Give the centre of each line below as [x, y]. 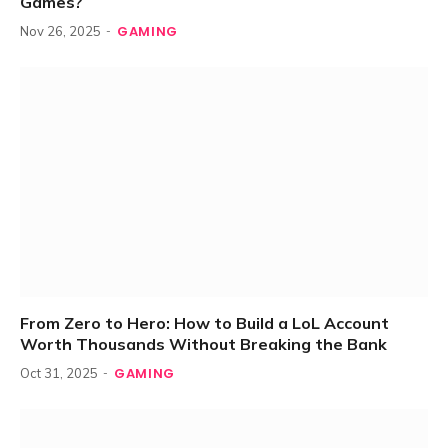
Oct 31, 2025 [59, 372]
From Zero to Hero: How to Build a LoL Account [204, 322]
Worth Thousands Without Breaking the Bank [203, 343]
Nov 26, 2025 [60, 31]
